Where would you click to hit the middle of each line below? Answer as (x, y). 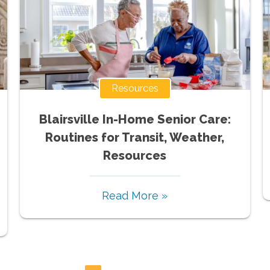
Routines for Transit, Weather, (135, 137)
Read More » (135, 195)
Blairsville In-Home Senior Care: (135, 119)
